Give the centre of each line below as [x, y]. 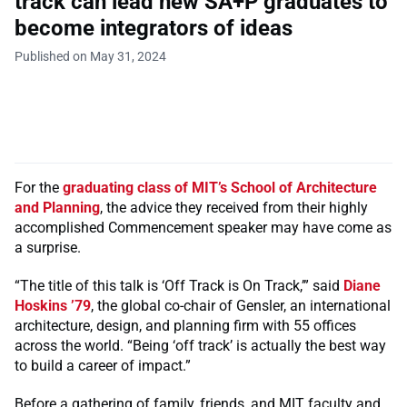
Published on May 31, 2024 [90, 56]
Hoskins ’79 [53, 305]
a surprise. [48, 247]
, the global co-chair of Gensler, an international [241, 305]
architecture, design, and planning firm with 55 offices [185, 325]
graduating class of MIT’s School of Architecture [220, 187]
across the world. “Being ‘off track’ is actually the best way [200, 345]
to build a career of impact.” [103, 365]
